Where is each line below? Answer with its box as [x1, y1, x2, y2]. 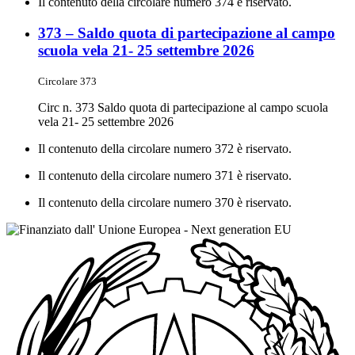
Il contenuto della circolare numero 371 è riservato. [38, 169, 292, 183]
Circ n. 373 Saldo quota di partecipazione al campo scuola [38, 101, 328, 115]
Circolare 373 [38, 75, 97, 88]
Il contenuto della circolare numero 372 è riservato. [38, 142, 292, 156]
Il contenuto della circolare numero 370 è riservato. [38, 196, 292, 210]
